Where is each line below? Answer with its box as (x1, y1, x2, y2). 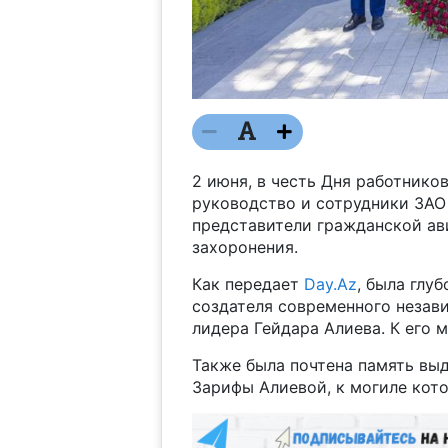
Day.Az (303, 273, 357, 294)
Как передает (191, 273, 304, 294)
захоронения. (191, 236, 298, 257)
